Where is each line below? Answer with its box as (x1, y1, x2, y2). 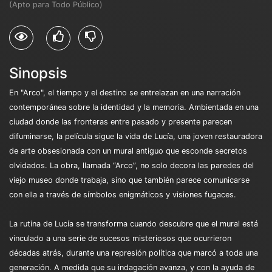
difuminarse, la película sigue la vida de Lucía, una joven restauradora (9, 131, 262, 141)
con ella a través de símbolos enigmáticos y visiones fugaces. (9, 189, 236, 199)
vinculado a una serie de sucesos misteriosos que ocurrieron (9, 233, 231, 243)
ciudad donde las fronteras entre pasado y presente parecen (9, 117, 232, 126)
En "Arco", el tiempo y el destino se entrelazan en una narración (9, 87, 240, 97)
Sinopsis (9, 64, 67, 82)
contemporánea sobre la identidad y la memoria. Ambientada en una (9, 102, 259, 112)
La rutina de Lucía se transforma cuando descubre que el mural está (9, 219, 258, 228)
